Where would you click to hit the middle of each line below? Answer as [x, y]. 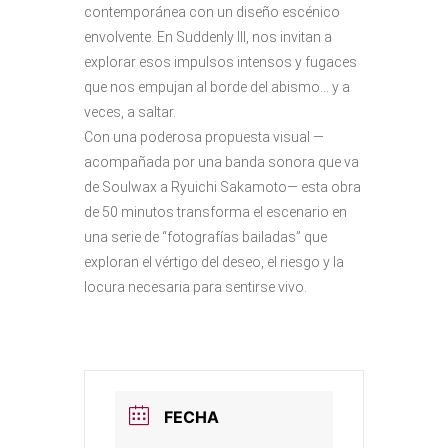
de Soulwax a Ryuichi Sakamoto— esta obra [222, 187]
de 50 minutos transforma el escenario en [215, 212]
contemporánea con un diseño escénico [212, 12]
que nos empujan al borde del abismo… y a [217, 87]
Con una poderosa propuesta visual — [204, 137]
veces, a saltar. [130, 112]
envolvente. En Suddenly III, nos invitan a [208, 37]
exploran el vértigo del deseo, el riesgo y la [214, 262]
